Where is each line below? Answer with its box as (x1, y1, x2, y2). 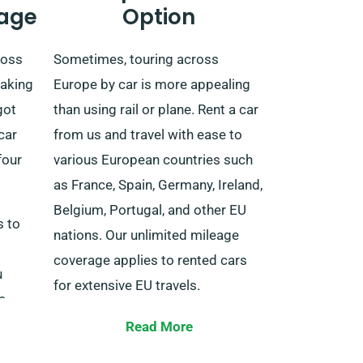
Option (122, 2, 195, 32)
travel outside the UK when (53, 340, 216, 357)
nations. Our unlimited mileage (53, 226, 239, 243)
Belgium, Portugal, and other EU (53, 201, 246, 218)
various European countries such (53, 151, 253, 168)
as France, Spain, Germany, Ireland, (53, 176, 263, 193)
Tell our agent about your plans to (53, 315, 258, 332)
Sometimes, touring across (53, 50, 219, 67)
